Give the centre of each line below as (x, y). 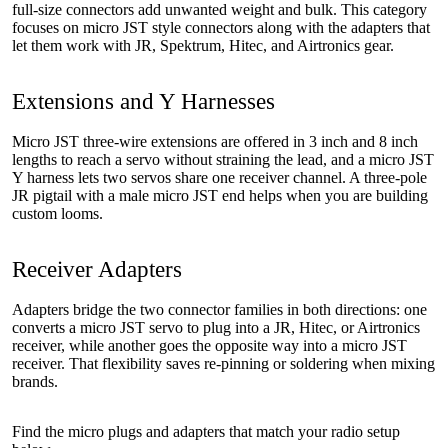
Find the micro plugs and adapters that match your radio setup (206, 431)
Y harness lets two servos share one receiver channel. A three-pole (219, 177)
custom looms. (57, 213)
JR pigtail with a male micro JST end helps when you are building (220, 195)
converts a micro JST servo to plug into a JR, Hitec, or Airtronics (216, 327)
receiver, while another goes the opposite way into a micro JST (209, 345)
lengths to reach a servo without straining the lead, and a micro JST (223, 159)
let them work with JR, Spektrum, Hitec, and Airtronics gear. (203, 45)
